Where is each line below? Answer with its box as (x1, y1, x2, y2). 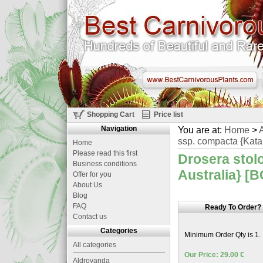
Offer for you (73, 170, 112, 178)
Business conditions (73, 160, 137, 168)
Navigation (101, 124, 137, 133)
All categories (73, 241, 116, 249)
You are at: (178, 124, 224, 135)
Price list (154, 110, 183, 119)
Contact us (73, 213, 107, 221)
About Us (73, 181, 102, 189)
